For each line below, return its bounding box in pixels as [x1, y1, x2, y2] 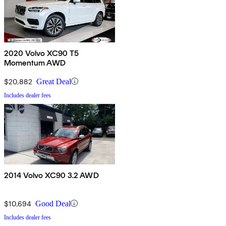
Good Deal [35, 199, 71, 208]
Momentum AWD [4, 58, 66, 68]
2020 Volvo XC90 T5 [4, 48, 79, 58]
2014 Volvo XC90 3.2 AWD [4, 170, 99, 180]
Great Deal [36, 77, 71, 86]
